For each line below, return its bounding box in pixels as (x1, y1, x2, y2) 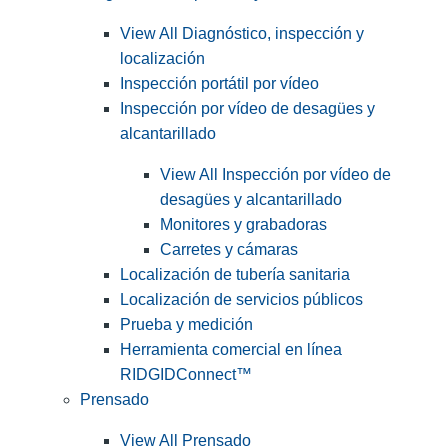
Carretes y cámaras (160, 241, 298, 259)
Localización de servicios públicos (120, 291, 363, 309)
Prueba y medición (120, 316, 253, 334)
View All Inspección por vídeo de (160, 166, 391, 184)
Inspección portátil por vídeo (120, 75, 319, 93)
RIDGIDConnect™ (120, 366, 252, 384)
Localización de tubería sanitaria (120, 266, 350, 284)
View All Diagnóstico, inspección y (120, 25, 364, 43)
